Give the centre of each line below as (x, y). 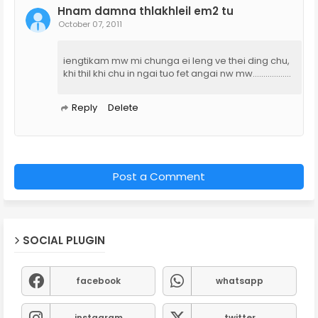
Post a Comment (159, 176)
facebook (98, 280)
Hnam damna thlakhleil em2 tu (146, 11)
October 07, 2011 (90, 24)
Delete (123, 107)
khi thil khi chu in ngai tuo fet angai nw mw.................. (177, 73)
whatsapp (240, 280)
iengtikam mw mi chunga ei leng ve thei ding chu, (176, 60)
